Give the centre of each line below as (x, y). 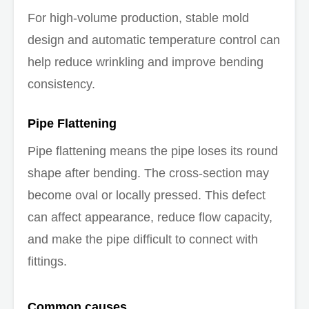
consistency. (61, 84)
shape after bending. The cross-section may (148, 173)
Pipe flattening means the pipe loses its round (153, 151)
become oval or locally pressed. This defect (147, 196)
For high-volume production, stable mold (138, 18)
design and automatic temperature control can (154, 40)
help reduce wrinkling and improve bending (146, 62)
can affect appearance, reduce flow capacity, (150, 218)
